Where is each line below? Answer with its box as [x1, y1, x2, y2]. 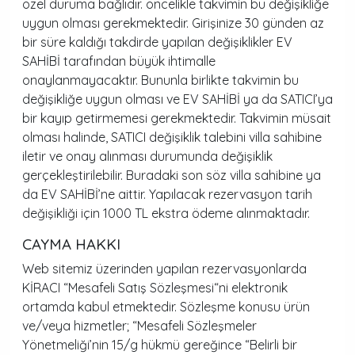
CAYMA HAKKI [22, 235, 120, 254]
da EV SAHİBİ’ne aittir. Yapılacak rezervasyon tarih [22, 186, 312, 202]
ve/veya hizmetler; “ [22, 318, 137, 334]
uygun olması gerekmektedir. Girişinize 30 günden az [22, 15, 324, 31]
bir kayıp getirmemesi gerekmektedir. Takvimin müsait [22, 110, 331, 126]
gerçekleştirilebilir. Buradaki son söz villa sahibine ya [22, 167, 321, 183]
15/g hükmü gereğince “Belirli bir [109, 337, 297, 353]
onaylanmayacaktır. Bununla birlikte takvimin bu [22, 72, 299, 88]
